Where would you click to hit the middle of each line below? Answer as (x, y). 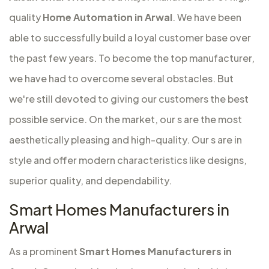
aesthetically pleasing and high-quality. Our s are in (125, 140)
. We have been (207, 17)
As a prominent (44, 252)
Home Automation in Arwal (107, 17)
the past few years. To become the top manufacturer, (132, 58)
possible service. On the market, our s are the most (125, 119)
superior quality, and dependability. (90, 181)
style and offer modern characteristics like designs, (128, 160)
